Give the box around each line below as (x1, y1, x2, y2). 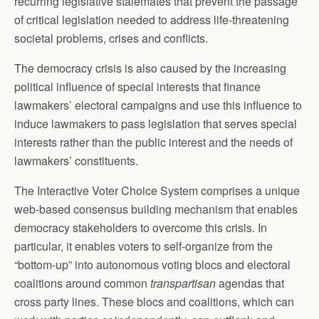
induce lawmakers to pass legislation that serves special (14, 115, 297, 132)
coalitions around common (14, 274, 150, 291)
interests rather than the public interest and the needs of (14, 133, 293, 150)
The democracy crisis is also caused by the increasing (14, 59, 286, 76)
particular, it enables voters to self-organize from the (14, 237, 273, 254)
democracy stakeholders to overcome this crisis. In (14, 219, 267, 236)
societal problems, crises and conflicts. (14, 29, 208, 46)
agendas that (216, 274, 284, 291)
